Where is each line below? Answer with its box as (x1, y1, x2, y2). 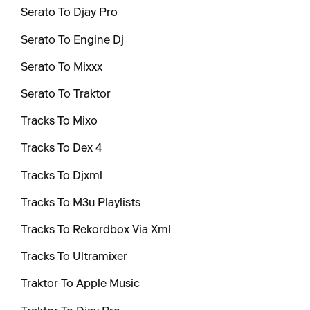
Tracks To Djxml (21, 170, 103, 182)
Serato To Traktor (21, 89, 111, 101)
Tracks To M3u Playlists (21, 197, 141, 209)
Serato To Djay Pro (21, 8, 118, 19)
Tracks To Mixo (21, 116, 98, 128)
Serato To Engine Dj (21, 35, 125, 46)
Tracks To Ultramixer (21, 252, 128, 264)
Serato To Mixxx (21, 62, 103, 73)
